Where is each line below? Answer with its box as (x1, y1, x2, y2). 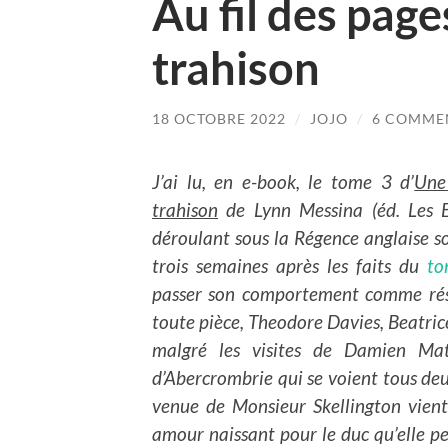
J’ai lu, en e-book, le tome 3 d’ (152, 169, 415, 193)
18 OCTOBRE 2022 (152, 110, 286, 128)
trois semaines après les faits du (152, 253, 427, 277)
